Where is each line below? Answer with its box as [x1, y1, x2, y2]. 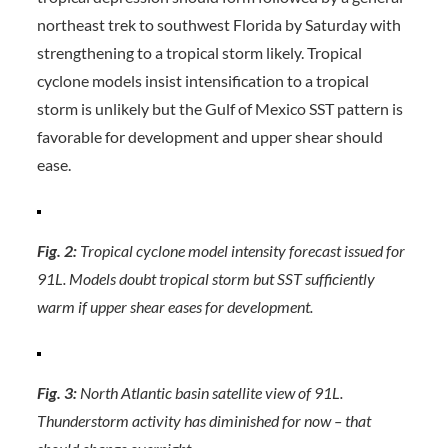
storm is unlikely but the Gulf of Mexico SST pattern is [36, 99, 403, 118]
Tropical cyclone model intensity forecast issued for [76, 241, 405, 260]
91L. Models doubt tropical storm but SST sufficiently [36, 269, 375, 288]
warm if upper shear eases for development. [36, 297, 313, 316]
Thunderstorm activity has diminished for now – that [36, 411, 371, 430]
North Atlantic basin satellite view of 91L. [76, 383, 343, 402]
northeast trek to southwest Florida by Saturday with [36, 15, 401, 34]
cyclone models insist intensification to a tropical [36, 71, 369, 90]
